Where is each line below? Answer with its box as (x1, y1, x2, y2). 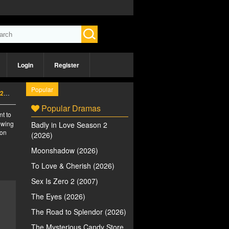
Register (54, 60, 79, 70)
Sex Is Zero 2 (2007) (31, 176, 98, 186)
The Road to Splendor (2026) (31, 207, 126, 217)
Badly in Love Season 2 (31, 120, 107, 130)
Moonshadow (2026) (31, 145, 98, 155)
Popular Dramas (39, 102, 101, 114)
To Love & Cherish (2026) (31, 161, 114, 171)
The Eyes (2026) (31, 191, 85, 201)
